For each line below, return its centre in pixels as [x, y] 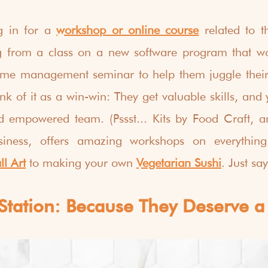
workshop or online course [128, 30]
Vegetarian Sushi [179, 163]
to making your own [81, 163]
